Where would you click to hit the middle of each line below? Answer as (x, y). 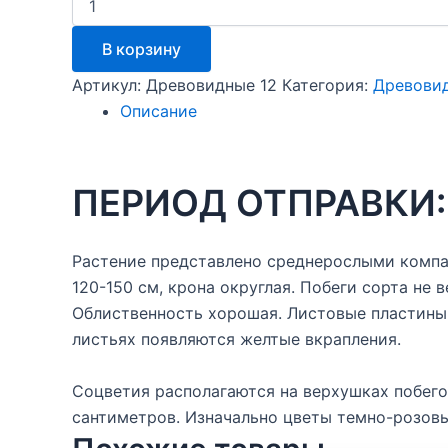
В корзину (141, 48)
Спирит (96, 54)
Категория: (327, 84)
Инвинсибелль (120, 34)
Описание (158, 110)
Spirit (88, 114)
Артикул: (109, 84)
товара (95, 14)
